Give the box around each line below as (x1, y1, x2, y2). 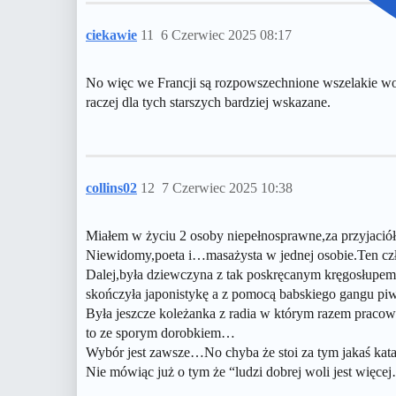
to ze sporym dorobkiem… (86, 325, 235, 341)
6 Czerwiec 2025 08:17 (161, 27, 292, 43)
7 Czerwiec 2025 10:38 (162, 180, 293, 196)
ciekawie (86, 27, 137, 43)
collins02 (86, 180, 137, 196)
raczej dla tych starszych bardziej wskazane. (86, 95, 331, 110)
